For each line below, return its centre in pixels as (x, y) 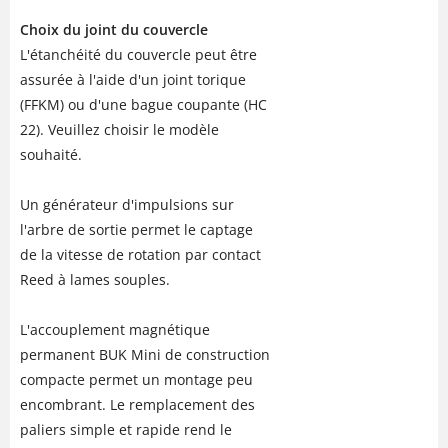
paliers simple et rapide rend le (126, 429)
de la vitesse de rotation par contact (140, 254)
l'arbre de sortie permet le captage (136, 229)
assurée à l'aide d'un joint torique (133, 79)
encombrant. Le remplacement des (137, 404)
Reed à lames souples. (95, 279)
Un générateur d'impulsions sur (127, 204)
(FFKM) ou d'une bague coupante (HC (143, 104)
